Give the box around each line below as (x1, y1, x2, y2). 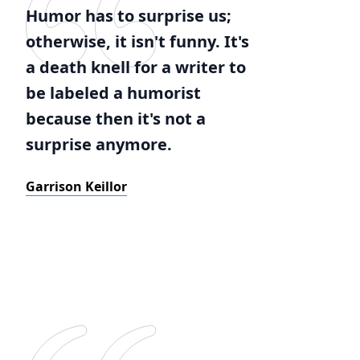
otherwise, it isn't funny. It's (26, 31, 249, 52)
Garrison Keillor (26, 178, 127, 195)
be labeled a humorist (26, 82, 201, 104)
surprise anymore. (26, 133, 172, 155)
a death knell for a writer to (26, 56, 246, 78)
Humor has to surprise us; (26, 5, 231, 27)
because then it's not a (26, 108, 206, 129)
